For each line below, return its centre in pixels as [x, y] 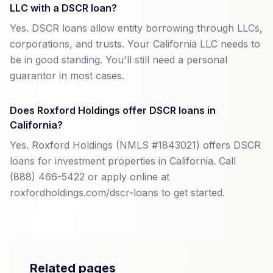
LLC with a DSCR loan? [63, 8]
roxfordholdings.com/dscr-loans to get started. [117, 193]
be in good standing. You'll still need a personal [119, 60]
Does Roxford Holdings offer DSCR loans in [113, 110]
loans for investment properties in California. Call [123, 161]
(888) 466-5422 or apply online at [90, 177]
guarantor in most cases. [67, 76]
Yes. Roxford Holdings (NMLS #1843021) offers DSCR [135, 145]
